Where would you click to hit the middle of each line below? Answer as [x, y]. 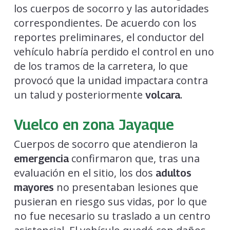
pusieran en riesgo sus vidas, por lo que [110, 201]
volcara [162, 95]
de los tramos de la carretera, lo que [101, 66]
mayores [34, 187]
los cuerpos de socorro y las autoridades [111, 8]
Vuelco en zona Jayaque [94, 124]
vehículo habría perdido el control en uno [114, 51]
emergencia [41, 158]
